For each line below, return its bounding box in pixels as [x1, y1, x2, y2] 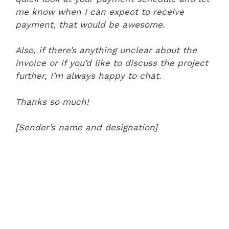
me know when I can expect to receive [15, 6, 184, 17]
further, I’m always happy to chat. [15, 71, 162, 81]
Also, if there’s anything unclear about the [15, 45, 197, 55]
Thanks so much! [15, 96, 89, 107]
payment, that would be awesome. [15, 19, 165, 30]
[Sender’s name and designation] [15, 122, 157, 132]
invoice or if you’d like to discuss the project [15, 58, 208, 68]
